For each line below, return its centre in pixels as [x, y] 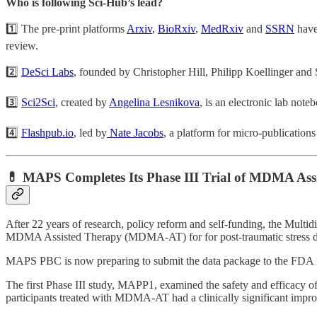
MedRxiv [222, 29]
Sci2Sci [38, 103]
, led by [90, 133]
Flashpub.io [47, 133]
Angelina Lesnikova [154, 103]
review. [22, 46]
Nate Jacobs [135, 133]
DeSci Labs [47, 72]
